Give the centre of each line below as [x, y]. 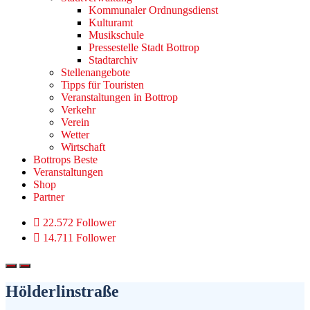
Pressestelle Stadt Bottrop [144, 47]
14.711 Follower [79, 238]
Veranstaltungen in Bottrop [119, 97]
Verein [75, 122]
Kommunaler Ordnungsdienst [153, 10]
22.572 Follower [79, 222]
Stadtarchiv [113, 60]
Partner [49, 197]
